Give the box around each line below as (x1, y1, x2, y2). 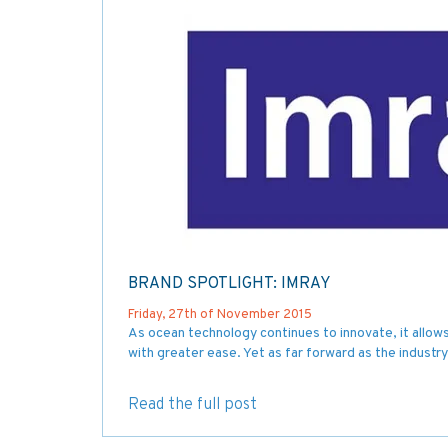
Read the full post (128, 394, 257, 415)
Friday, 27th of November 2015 (128, 306, 312, 323)
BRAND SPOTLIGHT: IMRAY (128, 273, 331, 294)
